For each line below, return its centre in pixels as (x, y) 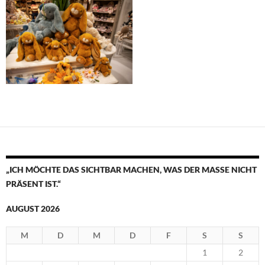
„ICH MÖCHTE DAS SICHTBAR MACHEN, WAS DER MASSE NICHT (131, 170)
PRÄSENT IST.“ (33, 184)
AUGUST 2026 (33, 209)
